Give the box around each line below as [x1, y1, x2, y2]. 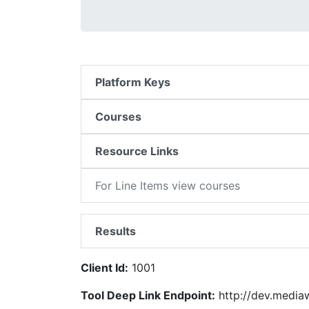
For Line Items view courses [95, 179, 240, 192]
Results [95, 224, 136, 238]
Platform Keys [95, 75, 170, 89]
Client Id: [81, 261, 128, 275]
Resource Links [95, 144, 179, 158]
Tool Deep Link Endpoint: [81, 288, 215, 302]
